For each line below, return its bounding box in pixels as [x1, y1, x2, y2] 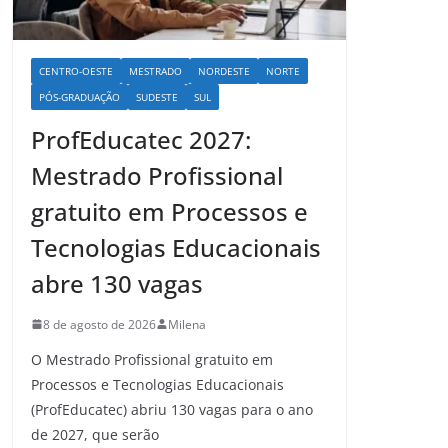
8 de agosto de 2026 [43, 315, 156, 333]
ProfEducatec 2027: [31, 122, 251, 156]
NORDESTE [198, 63, 250, 78]
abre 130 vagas [31, 266, 203, 300]
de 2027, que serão [31, 424, 159, 444]
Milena [168, 315, 206, 333]
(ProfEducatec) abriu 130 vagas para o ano [31, 399, 313, 419]
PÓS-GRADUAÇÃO [39, 89, 120, 104]
